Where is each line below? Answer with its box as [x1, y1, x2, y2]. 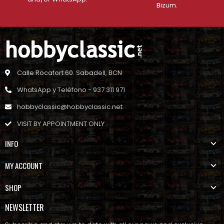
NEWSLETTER [5, 201, 44, 214]
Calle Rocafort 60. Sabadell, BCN [17, 68, 122, 78]
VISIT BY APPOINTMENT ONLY [17, 119, 104, 129]
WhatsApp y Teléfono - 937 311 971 [17, 85, 125, 95]
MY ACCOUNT [5, 160, 42, 171]
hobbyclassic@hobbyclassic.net [17, 102, 122, 112]
